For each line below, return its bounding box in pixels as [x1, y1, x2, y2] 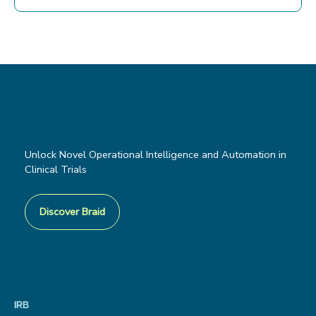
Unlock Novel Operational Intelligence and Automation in [25, 147, 286, 162]
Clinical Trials [25, 162, 87, 176]
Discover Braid [39, 204, 105, 219]
